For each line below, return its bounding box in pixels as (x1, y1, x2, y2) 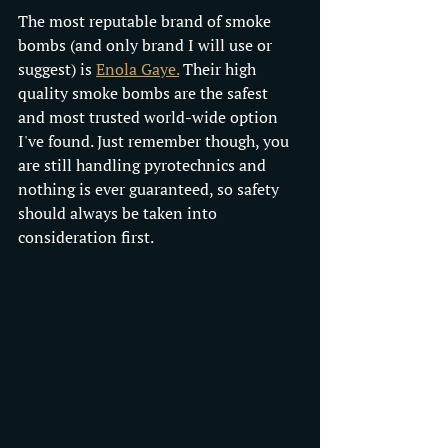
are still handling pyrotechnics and (18, 153, 270, 176)
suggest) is (18, 57, 96, 80)
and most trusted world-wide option (18, 105, 282, 128)
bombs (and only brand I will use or (18, 33, 276, 56)
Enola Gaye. (96, 57, 179, 80)
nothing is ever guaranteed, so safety (18, 177, 283, 200)
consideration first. (18, 225, 154, 248)
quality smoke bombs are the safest (18, 81, 272, 104)
